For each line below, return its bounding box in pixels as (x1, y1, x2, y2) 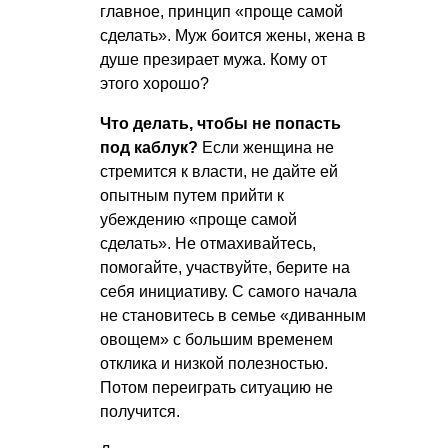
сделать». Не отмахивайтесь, (100, 234, 316, 252)
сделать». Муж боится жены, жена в (100, 26, 366, 44)
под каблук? (100, 138, 198, 156)
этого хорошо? (100, 74, 209, 92)
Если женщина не (198, 138, 334, 156)
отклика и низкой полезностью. (100, 354, 328, 372)
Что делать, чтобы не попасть (100, 114, 341, 132)
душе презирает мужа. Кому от (100, 50, 327, 68)
